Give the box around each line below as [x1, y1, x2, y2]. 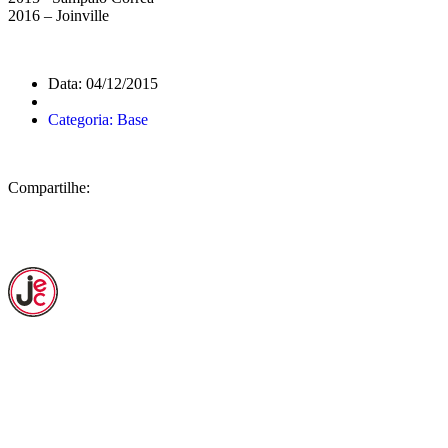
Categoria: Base [48, 110, 148, 128]
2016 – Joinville [8, 6, 109, 24]
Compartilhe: [8, 178, 90, 196]
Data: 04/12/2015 [48, 74, 158, 92]
